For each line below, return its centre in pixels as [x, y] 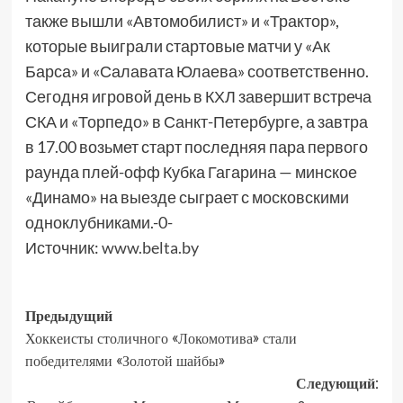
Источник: [63, 247]
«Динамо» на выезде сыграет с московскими [187, 197]
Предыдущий [68, 316]
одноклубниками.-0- [99, 222]
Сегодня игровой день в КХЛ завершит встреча [198, 96]
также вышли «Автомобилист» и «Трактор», [182, 21]
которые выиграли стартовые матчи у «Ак [177, 46]
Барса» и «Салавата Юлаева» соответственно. [197, 71]
